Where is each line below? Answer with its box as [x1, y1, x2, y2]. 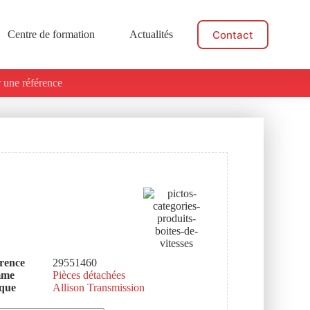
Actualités [129, 28, 173, 40]
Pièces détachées [53, 269, 126, 281]
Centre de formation [8, 28, 95, 40]
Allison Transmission [53, 282, 145, 293]
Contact [212, 28, 253, 42]
